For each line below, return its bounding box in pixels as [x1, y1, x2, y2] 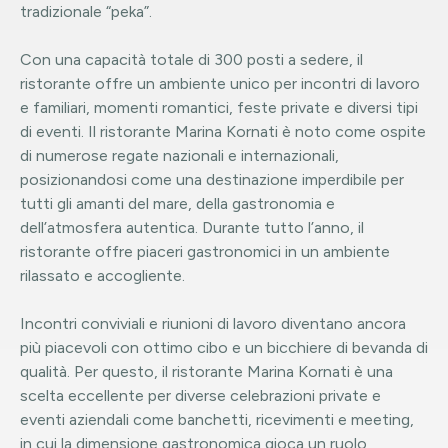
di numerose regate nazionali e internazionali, [20, 146, 339, 165]
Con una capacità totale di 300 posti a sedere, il [20, 50, 363, 69]
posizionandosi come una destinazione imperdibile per [20, 170, 404, 189]
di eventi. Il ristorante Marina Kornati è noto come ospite [20, 122, 426, 141]
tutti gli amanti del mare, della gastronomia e [20, 194, 335, 213]
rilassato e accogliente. [20, 266, 185, 285]
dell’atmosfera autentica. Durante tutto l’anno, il [20, 218, 364, 237]
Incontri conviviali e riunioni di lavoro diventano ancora [20, 314, 406, 333]
